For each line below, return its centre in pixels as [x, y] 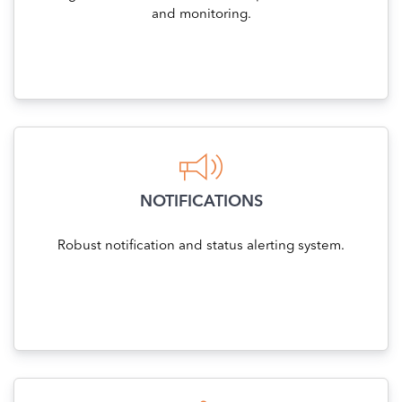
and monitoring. [201, 15]
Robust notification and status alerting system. [201, 247]
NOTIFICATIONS [201, 202]
